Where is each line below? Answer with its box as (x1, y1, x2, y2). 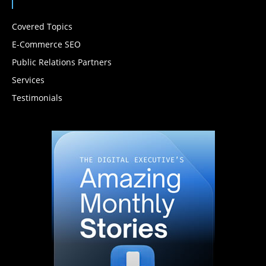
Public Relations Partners (12, 56, 112, 68)
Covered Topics (12, 20, 72, 32)
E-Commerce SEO (12, 38, 81, 50)
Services (12, 74, 45, 85)
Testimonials (12, 91, 62, 103)
